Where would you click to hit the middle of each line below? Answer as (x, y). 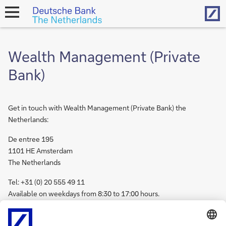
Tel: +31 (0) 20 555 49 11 (46, 182)
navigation (19, 25)
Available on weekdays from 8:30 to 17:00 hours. (84, 193)
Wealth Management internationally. (120, 213)
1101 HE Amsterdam (40, 151)
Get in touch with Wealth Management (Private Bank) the (97, 108)
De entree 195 (31, 139)
